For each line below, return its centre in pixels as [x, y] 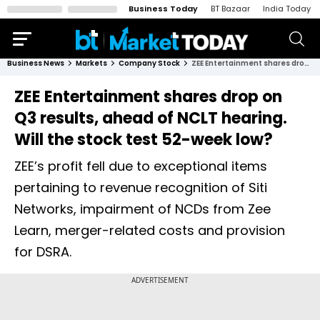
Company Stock [149, 63]
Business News [36, 63]
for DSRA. [43, 252]
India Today [287, 9]
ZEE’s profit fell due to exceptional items [141, 166]
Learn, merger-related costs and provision [150, 230]
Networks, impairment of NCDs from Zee [142, 209]
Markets [91, 63]
